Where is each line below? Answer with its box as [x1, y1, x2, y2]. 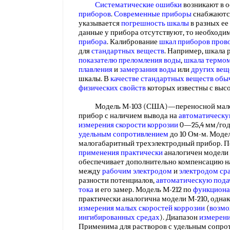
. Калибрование [107, 37, 159, 46]
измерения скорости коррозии [79, 120, 178, 129]
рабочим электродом [102, 166, 172, 176]
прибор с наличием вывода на [79, 111, 179, 120]
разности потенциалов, [79, 176, 156, 185]
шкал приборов [159, 37, 210, 46]
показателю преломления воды [79, 55, 181, 65]
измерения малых [79, 203, 137, 213]
